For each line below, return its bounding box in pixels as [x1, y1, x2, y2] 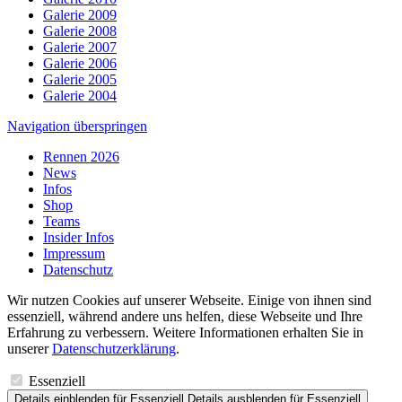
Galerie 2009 [43, 6, 117, 22]
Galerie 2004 [43, 87, 117, 103]
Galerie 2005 [43, 71, 117, 87]
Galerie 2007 [43, 39, 117, 55]
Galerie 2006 [43, 55, 117, 71]
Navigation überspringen [7, 118, 147, 134]
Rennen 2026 [43, 148, 119, 164]
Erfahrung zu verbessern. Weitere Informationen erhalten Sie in [7, 324, 363, 340]
